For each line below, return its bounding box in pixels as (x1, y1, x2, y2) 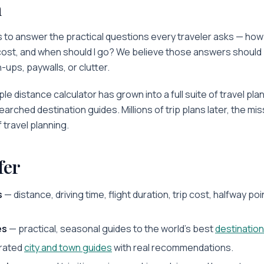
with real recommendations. (112, 241, 233, 254)
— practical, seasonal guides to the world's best (7, 222, 215, 235)
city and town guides (24, 241, 112, 254)
